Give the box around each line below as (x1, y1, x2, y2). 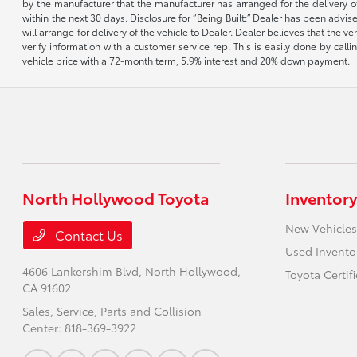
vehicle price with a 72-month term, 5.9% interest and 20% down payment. (22, 53, 351, 68)
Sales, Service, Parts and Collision (22, 303, 202, 320)
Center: (22, 320, 65, 336)
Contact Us (52, 226, 124, 245)
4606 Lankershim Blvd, (22, 263, 146, 280)
